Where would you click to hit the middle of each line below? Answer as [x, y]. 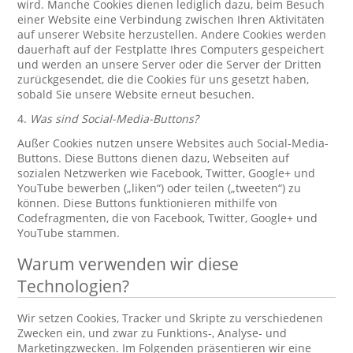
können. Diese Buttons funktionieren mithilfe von [148, 203]
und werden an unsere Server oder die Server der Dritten [170, 64]
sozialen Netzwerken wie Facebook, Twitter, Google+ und [167, 173]
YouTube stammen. [69, 233]
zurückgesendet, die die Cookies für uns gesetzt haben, [163, 79]
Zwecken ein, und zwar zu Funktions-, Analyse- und [152, 333]
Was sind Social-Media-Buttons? [115, 119]
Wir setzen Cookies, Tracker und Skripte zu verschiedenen [171, 318]
